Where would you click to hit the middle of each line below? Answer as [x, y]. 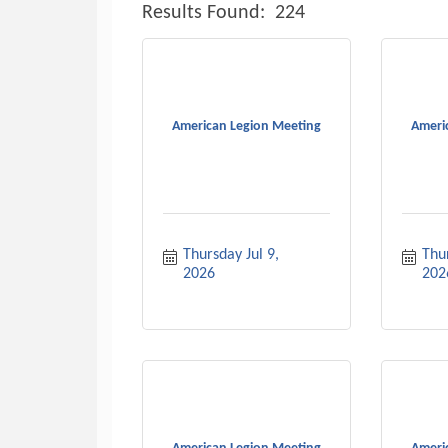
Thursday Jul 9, [231, 255]
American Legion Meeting [246, 126]
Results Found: [203, 12]
